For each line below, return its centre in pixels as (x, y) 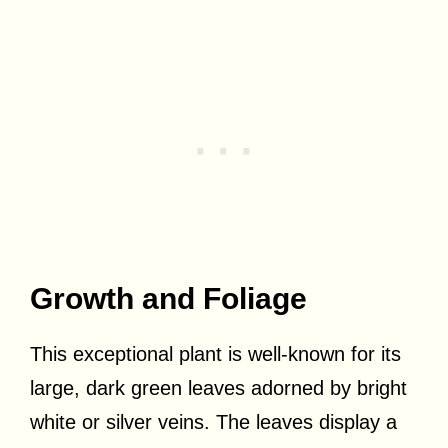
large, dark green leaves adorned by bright (218, 387)
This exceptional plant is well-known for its (215, 353)
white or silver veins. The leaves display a (213, 421)
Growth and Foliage (168, 298)
